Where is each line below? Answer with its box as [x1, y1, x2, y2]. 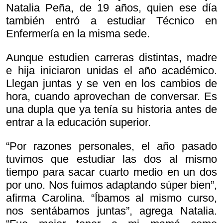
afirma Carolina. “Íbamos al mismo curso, [6, 192, 217, 205]
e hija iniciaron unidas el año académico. [6, 64, 217, 77]
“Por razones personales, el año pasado [6, 140, 217, 153]
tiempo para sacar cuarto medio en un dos [6, 166, 217, 179]
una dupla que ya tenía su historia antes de [6, 103, 217, 116]
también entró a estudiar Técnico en [6, 14, 217, 27]
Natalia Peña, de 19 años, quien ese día [6, 1, 217, 14]
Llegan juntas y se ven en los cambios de [6, 77, 217, 90]
